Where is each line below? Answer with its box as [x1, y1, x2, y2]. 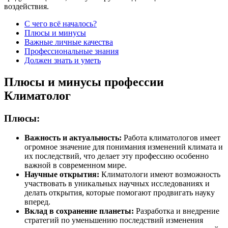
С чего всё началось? [24, 19, 97, 28]
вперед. [24, 197, 50, 207]
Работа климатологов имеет [122, 133, 220, 142]
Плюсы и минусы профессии [4, 75, 164, 89]
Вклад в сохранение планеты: [24, 207, 134, 216]
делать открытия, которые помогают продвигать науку [24, 188, 215, 197]
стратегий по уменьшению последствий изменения [24, 216, 203, 225]
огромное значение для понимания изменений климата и [24, 142, 223, 152]
